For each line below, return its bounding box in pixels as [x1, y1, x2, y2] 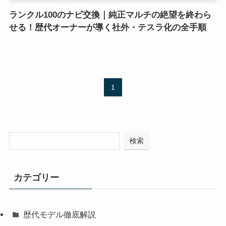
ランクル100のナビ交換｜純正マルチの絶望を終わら [9, 10, 211, 20]
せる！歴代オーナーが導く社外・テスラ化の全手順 [9, 23, 206, 33]
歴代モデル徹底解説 [23, 209, 96, 219]
